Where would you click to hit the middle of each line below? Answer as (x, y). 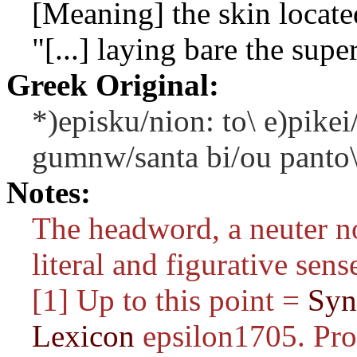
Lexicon (83, 336)
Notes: (49, 192)
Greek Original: (113, 85)
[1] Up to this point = (170, 300)
